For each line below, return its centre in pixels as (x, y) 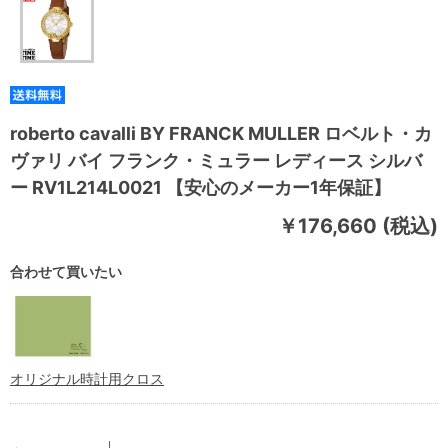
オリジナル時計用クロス (87, 378)
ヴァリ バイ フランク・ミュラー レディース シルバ (216, 160)
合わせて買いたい (66, 271)
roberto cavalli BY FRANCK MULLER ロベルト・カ (221, 133)
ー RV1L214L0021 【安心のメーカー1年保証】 (200, 187)
